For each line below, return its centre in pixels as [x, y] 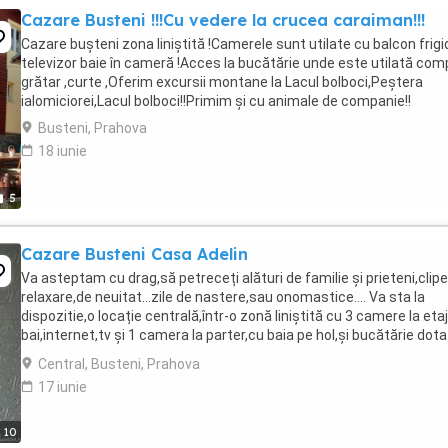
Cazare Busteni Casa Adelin [134, 254]
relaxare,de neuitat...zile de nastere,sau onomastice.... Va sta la [223, 297]
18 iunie [62, 151]
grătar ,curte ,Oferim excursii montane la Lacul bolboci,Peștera [222, 82]
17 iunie [62, 387]
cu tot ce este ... [72, 354]
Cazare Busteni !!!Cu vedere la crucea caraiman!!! [223, 20]
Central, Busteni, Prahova [119, 364]
